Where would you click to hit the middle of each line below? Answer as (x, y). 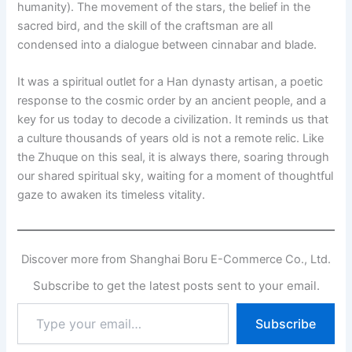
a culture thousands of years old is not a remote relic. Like (171, 139)
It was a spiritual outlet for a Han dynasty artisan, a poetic (170, 82)
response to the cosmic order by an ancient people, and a (172, 101)
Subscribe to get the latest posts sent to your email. (176, 286)
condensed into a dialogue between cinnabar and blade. (167, 45)
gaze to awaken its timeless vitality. (112, 195)
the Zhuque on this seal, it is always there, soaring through (174, 158)
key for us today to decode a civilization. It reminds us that (173, 120)
